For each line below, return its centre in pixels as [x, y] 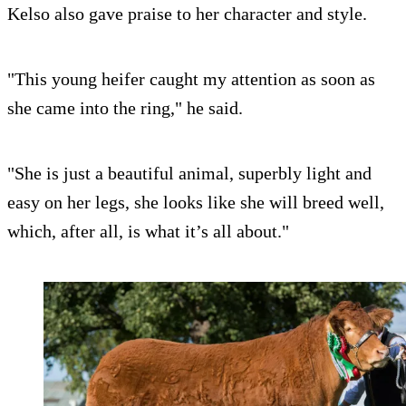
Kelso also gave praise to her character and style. [187, 14]
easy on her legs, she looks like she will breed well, [196, 203]
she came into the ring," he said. [125, 108]
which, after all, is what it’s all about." [148, 232]
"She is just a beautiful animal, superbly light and [189, 174]
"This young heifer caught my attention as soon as [191, 79]
